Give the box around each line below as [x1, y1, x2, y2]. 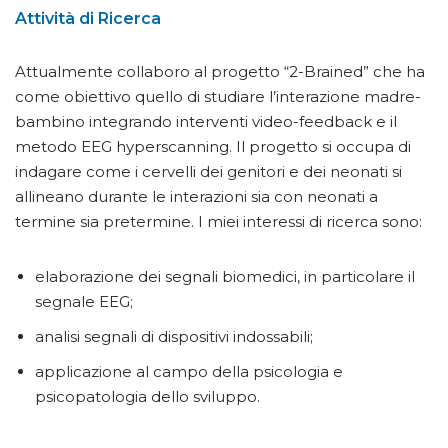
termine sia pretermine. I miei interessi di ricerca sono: [15, 212, 422, 232]
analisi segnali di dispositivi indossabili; [35, 327, 313, 347]
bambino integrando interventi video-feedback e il [15, 112, 397, 132]
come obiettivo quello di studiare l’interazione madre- [15, 87, 421, 107]
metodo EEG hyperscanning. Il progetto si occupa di [15, 137, 411, 157]
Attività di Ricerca [15, 9, 161, 29]
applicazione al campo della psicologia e [35, 362, 343, 382]
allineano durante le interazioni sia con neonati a [15, 187, 378, 207]
